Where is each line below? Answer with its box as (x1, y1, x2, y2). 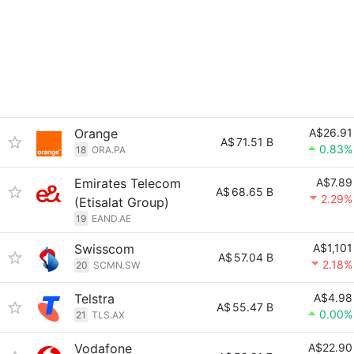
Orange (74, 126, 118, 141)
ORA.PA (92, 144, 126, 156)
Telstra (74, 291, 115, 307)
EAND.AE (92, 213, 131, 224)
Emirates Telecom (74, 175, 181, 191)
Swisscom (74, 241, 134, 257)
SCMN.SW (93, 259, 140, 271)
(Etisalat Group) (74, 194, 169, 210)
